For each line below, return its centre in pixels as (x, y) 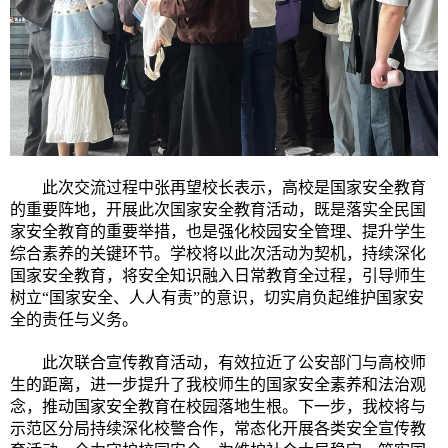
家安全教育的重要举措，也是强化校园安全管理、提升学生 (218, 232)
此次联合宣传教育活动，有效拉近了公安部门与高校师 (234, 363)
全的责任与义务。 (74, 320)
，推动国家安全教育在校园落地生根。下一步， (194, 407)
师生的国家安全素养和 (298, 385)
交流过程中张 (122, 188)
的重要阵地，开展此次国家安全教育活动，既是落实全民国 (218, 210)
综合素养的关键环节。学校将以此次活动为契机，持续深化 (218, 254)
